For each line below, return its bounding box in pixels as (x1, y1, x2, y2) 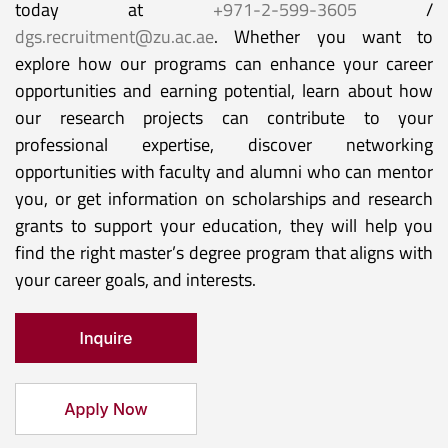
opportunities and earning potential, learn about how (15, 77, 433, 105)
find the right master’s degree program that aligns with (15, 239, 433, 267)
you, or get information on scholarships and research (15, 185, 433, 213)
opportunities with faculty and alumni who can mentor (15, 158, 433, 186)
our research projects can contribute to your (15, 104, 433, 132)
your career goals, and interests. (15, 266, 256, 294)
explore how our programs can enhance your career (15, 50, 433, 78)
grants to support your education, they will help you (15, 212, 433, 240)
